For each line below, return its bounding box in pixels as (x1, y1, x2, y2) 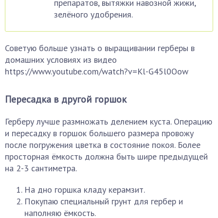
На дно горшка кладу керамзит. (24, 184, 145, 195)
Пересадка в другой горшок (5, 93, 127, 106)
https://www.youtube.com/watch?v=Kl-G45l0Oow (5, 66, 188, 77)
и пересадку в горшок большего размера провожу (5, 127, 194, 139)
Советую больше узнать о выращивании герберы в (5, 42, 195, 54)
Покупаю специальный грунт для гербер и (24, 196, 183, 207)
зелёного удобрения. (54, 9, 133, 20)
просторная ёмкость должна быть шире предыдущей (5, 151, 208, 162)
